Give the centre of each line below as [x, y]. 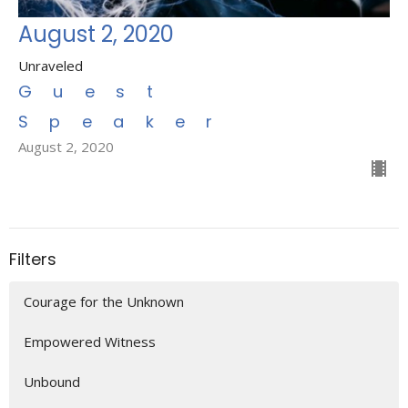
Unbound [52, 382]
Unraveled [51, 65]
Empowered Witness [90, 342]
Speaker [126, 121]
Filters [33, 259]
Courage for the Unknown [104, 301]
